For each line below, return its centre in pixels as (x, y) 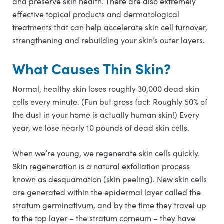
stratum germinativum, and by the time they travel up (109, 205)
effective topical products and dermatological (96, 14)
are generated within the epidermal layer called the (107, 192)
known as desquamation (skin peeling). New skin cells (110, 179)
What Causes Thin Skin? (92, 68)
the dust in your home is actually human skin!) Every (106, 115)
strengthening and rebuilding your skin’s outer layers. (110, 40)
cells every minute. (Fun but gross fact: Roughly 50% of (110, 102)
